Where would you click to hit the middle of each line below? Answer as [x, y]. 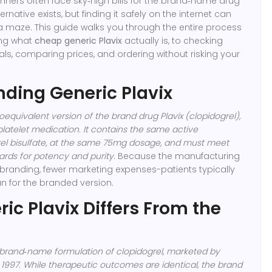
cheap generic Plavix [78, 40]
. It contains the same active [138, 129]
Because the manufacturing [178, 156]
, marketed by [191, 251]
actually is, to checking [172, 40]
